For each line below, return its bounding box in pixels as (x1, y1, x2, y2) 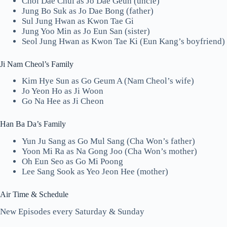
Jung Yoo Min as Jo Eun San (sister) (22, 26, 150, 36)
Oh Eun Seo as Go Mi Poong (22, 156, 123, 166)
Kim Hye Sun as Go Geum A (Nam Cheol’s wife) (22, 76, 194, 86)
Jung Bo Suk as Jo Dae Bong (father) (22, 6, 154, 16)
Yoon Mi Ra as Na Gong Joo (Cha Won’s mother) (22, 146, 197, 156)
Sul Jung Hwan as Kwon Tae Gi (22, 16, 134, 26)
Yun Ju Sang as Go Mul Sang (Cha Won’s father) (22, 136, 195, 146)
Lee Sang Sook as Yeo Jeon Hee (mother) (22, 166, 168, 176)
